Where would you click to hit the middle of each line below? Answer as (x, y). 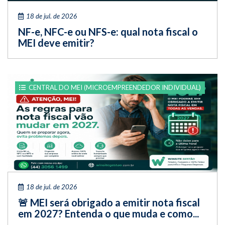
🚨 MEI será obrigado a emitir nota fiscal (109, 202)
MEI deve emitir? (56, 42)
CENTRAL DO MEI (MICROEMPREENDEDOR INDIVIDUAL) (115, 87)
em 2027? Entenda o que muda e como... (108, 213)
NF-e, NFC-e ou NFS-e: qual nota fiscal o (108, 31)
